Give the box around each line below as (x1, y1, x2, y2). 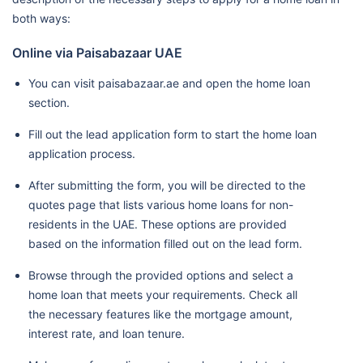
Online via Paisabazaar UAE (12, 45, 182, 61)
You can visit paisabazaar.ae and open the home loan (28, 76, 310, 90)
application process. (28, 147, 135, 160)
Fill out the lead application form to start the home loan (28, 127, 317, 141)
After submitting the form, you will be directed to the (28, 178, 305, 192)
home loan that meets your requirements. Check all (28, 288, 297, 301)
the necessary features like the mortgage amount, (28, 307, 293, 321)
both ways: (12, 11, 70, 25)
